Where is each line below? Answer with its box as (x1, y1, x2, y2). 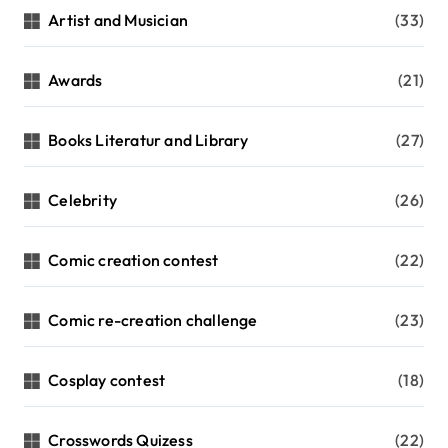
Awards (48, 70, 103, 91)
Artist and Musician (48, 10, 189, 31)
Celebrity (48, 190, 118, 211)
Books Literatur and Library (48, 130, 249, 151)
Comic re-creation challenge (48, 310, 258, 331)
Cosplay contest (48, 370, 166, 391)
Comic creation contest (48, 250, 219, 271)
